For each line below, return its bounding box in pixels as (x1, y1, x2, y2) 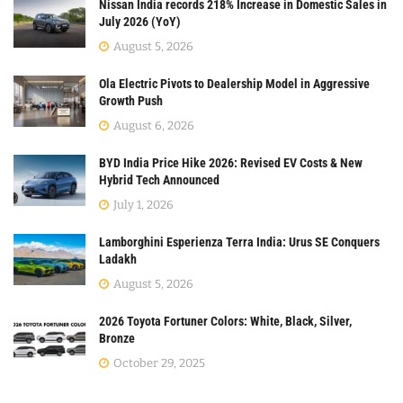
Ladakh (99, 252, 137, 267)
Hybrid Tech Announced (99, 173, 219, 188)
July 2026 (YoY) (99, 14, 181, 30)
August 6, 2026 (111, 119, 194, 133)
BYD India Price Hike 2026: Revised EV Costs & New (99, 156, 363, 171)
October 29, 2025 (111, 356, 205, 371)
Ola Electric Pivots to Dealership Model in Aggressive (99, 76, 370, 92)
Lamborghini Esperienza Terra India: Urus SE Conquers (99, 235, 380, 250)
